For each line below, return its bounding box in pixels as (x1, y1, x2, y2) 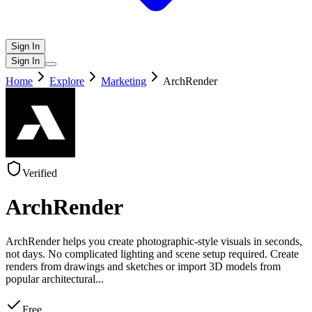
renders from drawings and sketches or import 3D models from (6, 260, 281, 272)
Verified (22, 167, 57, 179)
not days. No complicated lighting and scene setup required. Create (6, 247, 299, 260)
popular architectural (6, 272, 95, 285)
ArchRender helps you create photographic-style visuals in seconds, (6, 235, 302, 247)
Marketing (101, 75, 146, 87)
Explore (49, 75, 84, 87)
